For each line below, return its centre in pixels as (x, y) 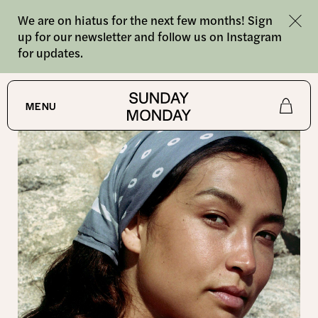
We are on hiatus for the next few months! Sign (145, 20)
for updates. (50, 53)
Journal (50, 232)
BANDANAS (87, 84)
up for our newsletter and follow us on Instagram (150, 36)
